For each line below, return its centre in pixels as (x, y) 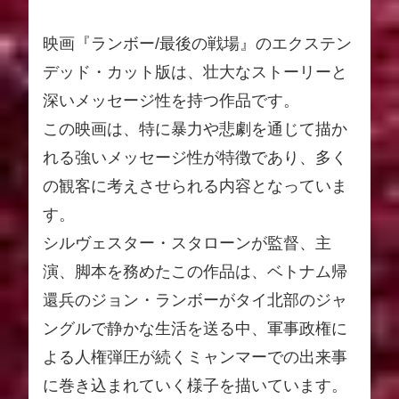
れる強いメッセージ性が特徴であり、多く (195, 157)
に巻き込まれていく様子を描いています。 (195, 385)
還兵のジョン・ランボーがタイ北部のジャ (195, 300)
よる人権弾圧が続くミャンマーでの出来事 (195, 357)
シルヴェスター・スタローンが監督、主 (187, 243)
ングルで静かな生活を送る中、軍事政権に (195, 328)
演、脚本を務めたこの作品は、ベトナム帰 (195, 271)
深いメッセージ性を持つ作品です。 (171, 100)
